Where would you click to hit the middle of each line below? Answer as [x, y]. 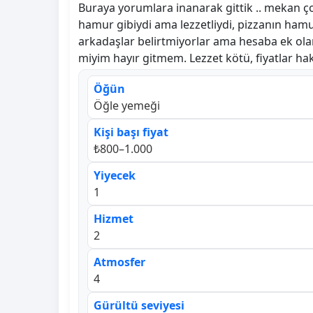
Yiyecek [115, 175]
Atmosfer [119, 262]
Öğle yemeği [127, 105]
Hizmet [114, 218]
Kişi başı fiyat [131, 132]
